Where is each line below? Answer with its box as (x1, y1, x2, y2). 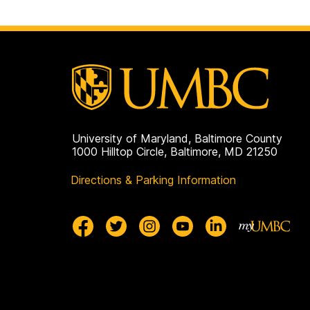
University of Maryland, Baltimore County (72, 131, 282, 145)
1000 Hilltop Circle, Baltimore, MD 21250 (72, 144, 277, 158)
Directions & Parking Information (71, 172, 236, 187)
